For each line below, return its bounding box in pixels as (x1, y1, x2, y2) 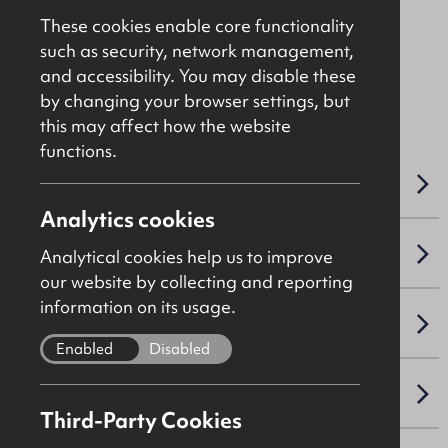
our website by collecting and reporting (40, 270, 353, 294)
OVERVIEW (9, 174, 98, 194)
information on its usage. (40, 295, 236, 319)
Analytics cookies (40, 205, 215, 235)
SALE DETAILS (9, 314, 123, 334)
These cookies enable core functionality (40, 14, 354, 38)
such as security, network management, (40, 39, 354, 63)
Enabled (56, 337, 113, 359)
